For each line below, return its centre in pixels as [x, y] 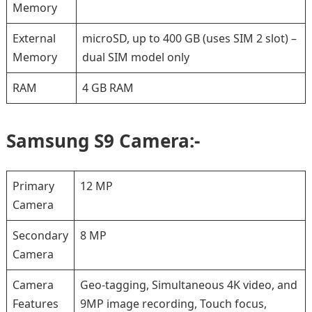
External [34, 38]
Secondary [40, 235]
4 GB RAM [108, 88]
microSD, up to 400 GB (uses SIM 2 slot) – [189, 38]
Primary [33, 186]
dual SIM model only [135, 57]
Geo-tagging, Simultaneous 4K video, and [188, 285]
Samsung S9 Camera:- [103, 141]
